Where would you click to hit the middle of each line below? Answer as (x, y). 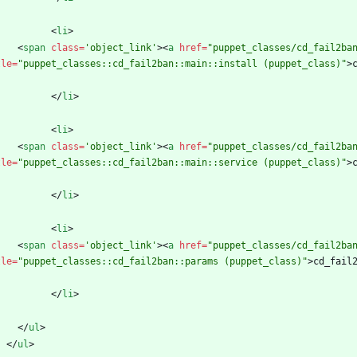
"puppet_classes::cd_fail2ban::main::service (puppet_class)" (182, 163)
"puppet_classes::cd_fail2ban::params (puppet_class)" (163, 262)
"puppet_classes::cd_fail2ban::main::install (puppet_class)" (182, 64)
